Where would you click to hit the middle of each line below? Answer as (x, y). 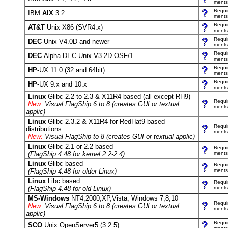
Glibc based (64, 164)
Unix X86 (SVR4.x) (74, 27)
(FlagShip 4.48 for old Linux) (68, 189)
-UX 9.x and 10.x (62, 84)
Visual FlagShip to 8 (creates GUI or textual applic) (119, 137)
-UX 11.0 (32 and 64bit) (71, 70)
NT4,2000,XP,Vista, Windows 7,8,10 (125, 198)
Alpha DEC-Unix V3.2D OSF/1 (89, 56)
